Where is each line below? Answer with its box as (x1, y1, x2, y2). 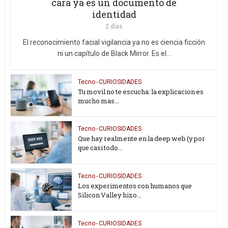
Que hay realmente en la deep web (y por (78, 134, 206, 144)
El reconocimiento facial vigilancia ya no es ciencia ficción (23, 38, 205, 46)
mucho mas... (78, 96, 120, 105)
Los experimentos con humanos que (78, 181, 192, 190)
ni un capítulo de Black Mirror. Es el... (57, 49, 171, 58)
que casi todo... (78, 143, 123, 153)
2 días (105, 22, 123, 30)
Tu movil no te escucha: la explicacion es (78, 87, 204, 96)
